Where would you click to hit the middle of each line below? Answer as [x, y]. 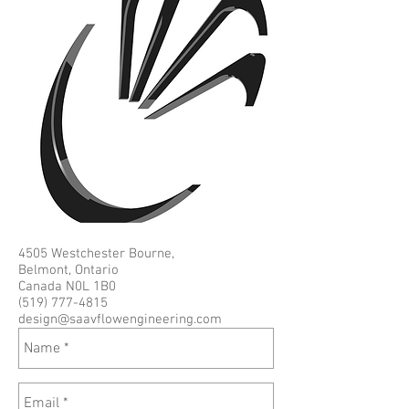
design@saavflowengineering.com [120, 320]
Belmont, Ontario [68, 270]
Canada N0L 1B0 [67, 287]
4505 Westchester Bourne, [96, 254]
